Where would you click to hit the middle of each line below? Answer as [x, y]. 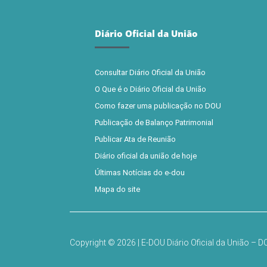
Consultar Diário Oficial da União [150, 72]
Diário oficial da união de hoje [146, 156]
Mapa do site [117, 189]
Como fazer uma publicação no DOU [158, 106]
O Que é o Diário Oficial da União [150, 89]
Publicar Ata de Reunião [135, 139]
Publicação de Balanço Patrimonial [154, 122]
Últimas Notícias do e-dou [140, 173]
